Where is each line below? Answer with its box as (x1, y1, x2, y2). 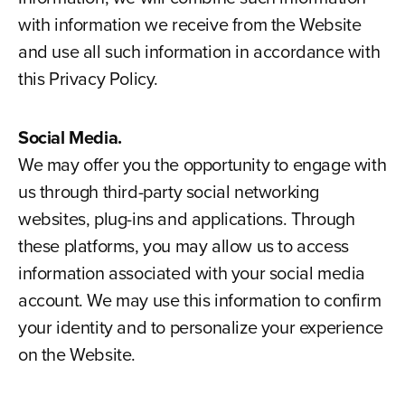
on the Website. (17, 341, 136, 368)
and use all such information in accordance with (17, 38, 381, 65)
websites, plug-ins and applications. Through (17, 205, 355, 232)
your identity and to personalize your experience (17, 314, 383, 341)
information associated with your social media (17, 259, 365, 287)
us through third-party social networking (17, 178, 319, 205)
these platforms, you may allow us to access (17, 232, 349, 259)
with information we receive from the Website (17, 11, 362, 38)
